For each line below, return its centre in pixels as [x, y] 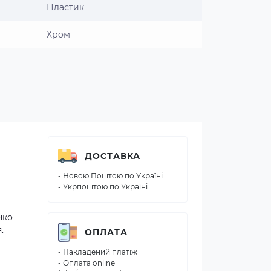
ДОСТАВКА [113, 156]
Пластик [65, 7]
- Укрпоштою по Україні [103, 187]
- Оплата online [87, 263]
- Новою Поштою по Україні [110, 176]
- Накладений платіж [98, 252]
